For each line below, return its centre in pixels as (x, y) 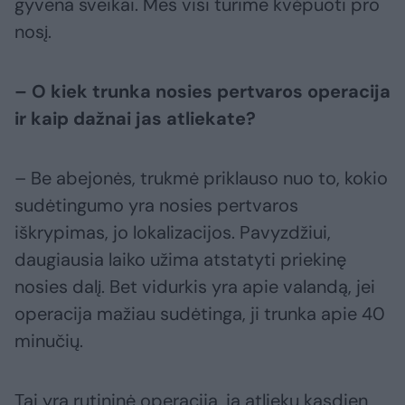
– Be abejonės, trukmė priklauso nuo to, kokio (201, 179)
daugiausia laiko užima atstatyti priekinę (180, 260)
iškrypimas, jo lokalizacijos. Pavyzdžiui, (173, 233)
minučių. (49, 341)
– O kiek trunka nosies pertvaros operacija (202, 92)
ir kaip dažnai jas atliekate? (135, 119)
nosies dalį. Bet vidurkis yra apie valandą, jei (195, 287)
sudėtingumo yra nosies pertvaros (156, 206)
